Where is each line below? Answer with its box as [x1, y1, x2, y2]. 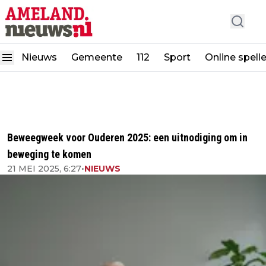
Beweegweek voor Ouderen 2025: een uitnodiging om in [7, 131, 248, 144]
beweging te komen [7, 148, 91, 160]
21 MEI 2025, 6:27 [7, 163, 81, 174]
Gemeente [71, 51, 122, 63]
